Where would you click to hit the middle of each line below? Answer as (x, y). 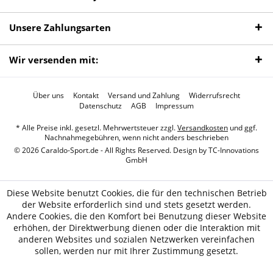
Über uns (48, 96)
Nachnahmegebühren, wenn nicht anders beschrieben (136, 138)
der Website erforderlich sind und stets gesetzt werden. (136, 204)
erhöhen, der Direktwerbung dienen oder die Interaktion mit (136, 228)
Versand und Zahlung (144, 96)
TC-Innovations (234, 151)
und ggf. (243, 128)
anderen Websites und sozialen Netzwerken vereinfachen (136, 239)
